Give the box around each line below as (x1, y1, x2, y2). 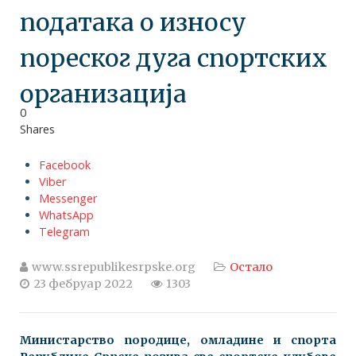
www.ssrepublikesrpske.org (32, 259, 195, 274)
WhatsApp (39, 207, 94, 222)
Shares (20, 121, 55, 137)
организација (20, 78, 187, 109)
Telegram (39, 223, 90, 239)
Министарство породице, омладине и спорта (20, 332, 336, 347)
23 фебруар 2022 (33, 276, 133, 291)
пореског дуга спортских (20, 42, 327, 73)
